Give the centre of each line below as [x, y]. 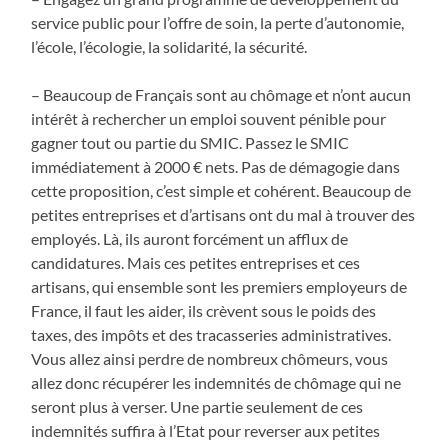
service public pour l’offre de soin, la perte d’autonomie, [218, 22]
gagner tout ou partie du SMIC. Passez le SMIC [190, 142]
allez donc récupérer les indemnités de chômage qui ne [216, 382]
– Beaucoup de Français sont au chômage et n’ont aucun [221, 94]
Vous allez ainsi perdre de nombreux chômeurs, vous [210, 358]
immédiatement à [93, 166]
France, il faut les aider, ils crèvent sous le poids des [204, 310]
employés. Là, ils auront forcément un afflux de [190, 238]
